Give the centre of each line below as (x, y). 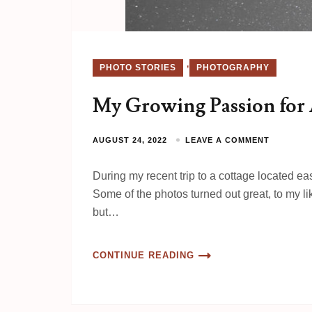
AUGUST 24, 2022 (130, 140)
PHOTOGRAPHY (233, 68)
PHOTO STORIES (138, 68)
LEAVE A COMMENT (227, 140)
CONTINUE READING (143, 256)
